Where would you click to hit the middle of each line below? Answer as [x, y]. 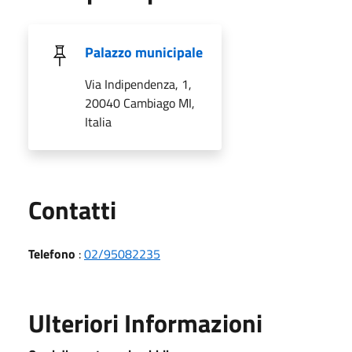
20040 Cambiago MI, [140, 103]
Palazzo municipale [144, 52]
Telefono [52, 253]
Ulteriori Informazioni [145, 323]
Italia [98, 121]
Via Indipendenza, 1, [138, 84]
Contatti [72, 209]
